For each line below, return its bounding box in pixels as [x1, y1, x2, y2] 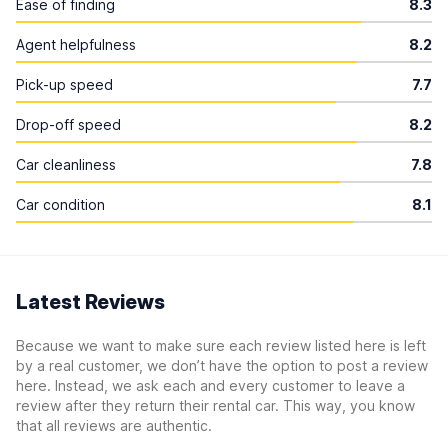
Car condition [16, 196, 105, 213]
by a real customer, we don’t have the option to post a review [16, 357, 428, 374]
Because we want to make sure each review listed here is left [16, 337, 426, 354]
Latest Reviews [16, 290, 165, 314]
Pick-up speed [16, 76, 113, 93]
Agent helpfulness [16, 36, 136, 53]
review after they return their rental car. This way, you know [16, 397, 415, 414]
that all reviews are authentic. [16, 417, 212, 434]
